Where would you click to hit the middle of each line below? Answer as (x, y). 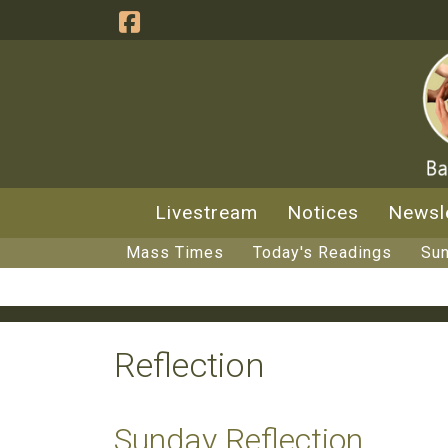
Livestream (206, 212)
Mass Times (175, 252)
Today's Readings (322, 252)
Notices (323, 212)
